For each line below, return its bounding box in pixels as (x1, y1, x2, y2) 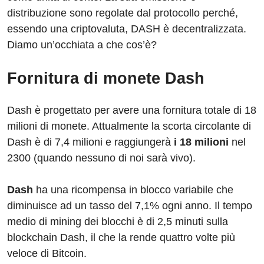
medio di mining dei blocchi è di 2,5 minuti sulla (7, 216, 228, 228)
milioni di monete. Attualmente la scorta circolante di (7, 120, 251, 133)
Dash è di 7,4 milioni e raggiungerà (7, 136, 171, 148)
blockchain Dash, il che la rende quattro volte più (7, 232, 235, 244)
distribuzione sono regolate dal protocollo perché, (7, 7, 238, 19)
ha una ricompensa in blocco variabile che (33, 184, 233, 196)
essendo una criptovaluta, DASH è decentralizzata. (7, 23, 246, 35)
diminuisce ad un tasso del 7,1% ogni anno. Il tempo (7, 200, 252, 212)
